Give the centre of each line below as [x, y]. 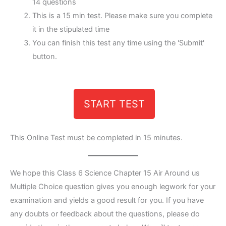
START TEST [114, 104]
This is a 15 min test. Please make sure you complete [122, 15]
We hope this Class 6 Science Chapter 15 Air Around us [105, 173]
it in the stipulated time [71, 29]
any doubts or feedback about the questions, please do [105, 214]
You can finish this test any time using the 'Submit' [118, 43]
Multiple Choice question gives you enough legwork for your [113, 186]
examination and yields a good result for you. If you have [107, 200]
